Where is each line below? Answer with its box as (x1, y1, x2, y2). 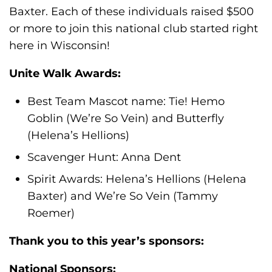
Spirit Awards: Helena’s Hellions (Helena (27, 171, 246, 186)
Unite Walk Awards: (9, 66, 121, 81)
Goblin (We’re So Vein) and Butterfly (27, 110, 224, 126)
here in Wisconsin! (9, 38, 110, 53)
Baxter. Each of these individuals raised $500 (9, 4, 254, 19)
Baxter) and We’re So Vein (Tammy (27, 188, 218, 203)
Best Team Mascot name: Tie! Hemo (27, 93, 225, 109)
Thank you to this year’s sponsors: (9, 233, 204, 248)
